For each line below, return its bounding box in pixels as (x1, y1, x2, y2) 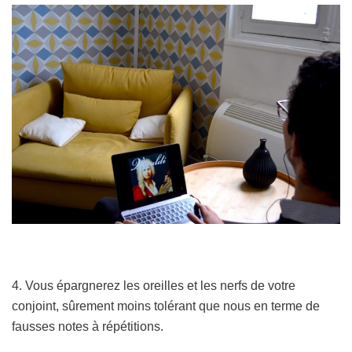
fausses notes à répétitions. (12, 319, 163, 333)
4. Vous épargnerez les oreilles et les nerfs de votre (12, 278, 295, 292)
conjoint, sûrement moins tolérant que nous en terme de (12, 299, 320, 313)
